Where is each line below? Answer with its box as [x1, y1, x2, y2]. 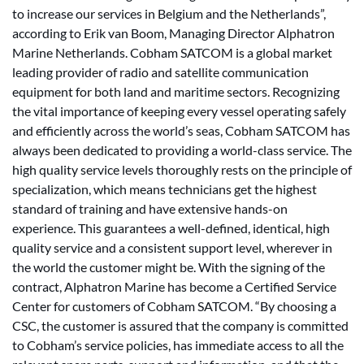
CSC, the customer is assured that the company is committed [12, 318, 349, 333]
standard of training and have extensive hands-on [12, 201, 288, 216]
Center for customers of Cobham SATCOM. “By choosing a [12, 298, 336, 314]
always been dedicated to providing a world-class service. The [12, 142, 352, 158]
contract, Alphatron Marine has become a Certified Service [12, 279, 336, 294]
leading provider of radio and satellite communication [12, 64, 309, 80]
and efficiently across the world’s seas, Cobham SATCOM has [12, 123, 350, 138]
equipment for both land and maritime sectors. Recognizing [12, 84, 340, 99]
